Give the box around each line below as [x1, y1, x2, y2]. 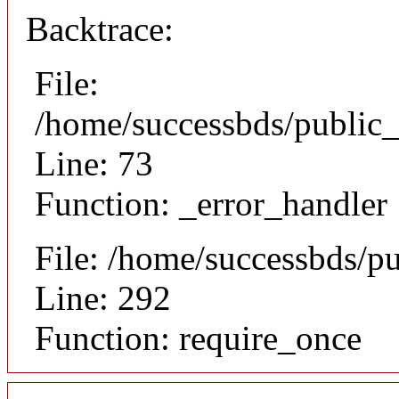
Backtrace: [26, 10, 174, 49]
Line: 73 [35, 144, 153, 183]
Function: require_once [35, 319, 362, 358]
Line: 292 [35, 279, 171, 318]
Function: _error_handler [35, 184, 387, 224]
